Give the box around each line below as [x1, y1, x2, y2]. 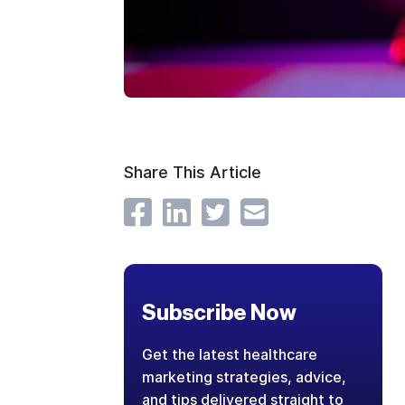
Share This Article [123, 163, 261, 182]
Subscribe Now [141, 302, 297, 324]
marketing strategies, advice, [141, 369, 346, 386]
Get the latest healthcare [141, 346, 317, 363]
